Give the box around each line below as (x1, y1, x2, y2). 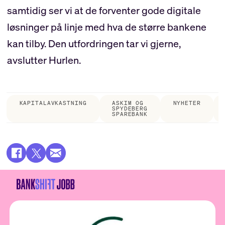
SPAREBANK (112, 110, 148, 118)
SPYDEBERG (112, 104, 148, 112)
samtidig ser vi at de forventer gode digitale (7, 3, 201, 17)
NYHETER (173, 99, 201, 106)
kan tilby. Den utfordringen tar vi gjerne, (7, 36, 181, 50)
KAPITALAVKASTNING (19, 99, 87, 106)
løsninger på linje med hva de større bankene (7, 20, 206, 34)
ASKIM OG (112, 99, 144, 106)
